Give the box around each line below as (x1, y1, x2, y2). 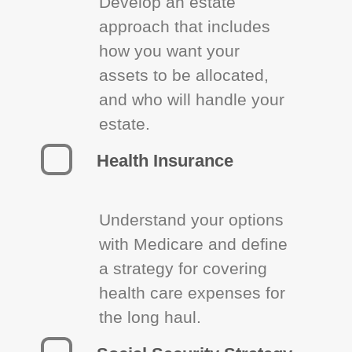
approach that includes (99, 17, 271, 35)
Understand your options (99, 211, 284, 229)
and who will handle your (99, 90, 285, 108)
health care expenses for (99, 284, 286, 302)
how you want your (99, 42, 240, 60)
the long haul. (99, 308, 202, 326)
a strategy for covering (99, 259, 268, 277)
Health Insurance (97, 151, 234, 170)
